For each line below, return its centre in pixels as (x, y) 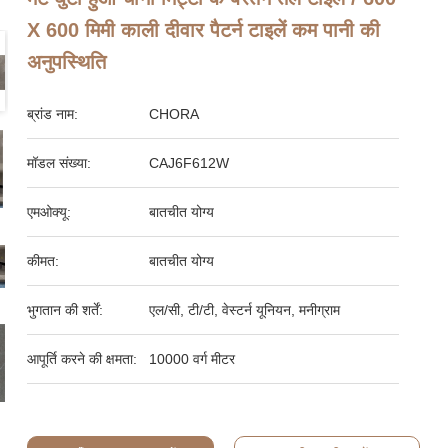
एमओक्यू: (49, 212)
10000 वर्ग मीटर (192, 359)
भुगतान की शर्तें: (65, 310)
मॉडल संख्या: (59, 163)
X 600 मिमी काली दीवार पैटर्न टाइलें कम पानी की (204, 30)
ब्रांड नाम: (53, 114)
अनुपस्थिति (67, 62)
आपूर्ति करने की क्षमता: (82, 359)
